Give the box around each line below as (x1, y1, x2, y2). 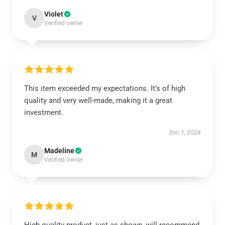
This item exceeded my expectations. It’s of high (24, 84, 185, 93)
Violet (44, 10, 63, 18)
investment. (24, 108, 63, 117)
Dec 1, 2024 (169, 129, 201, 136)
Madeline (44, 147, 74, 155)
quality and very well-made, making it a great (24, 96, 172, 105)
